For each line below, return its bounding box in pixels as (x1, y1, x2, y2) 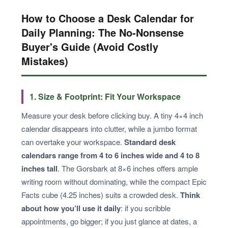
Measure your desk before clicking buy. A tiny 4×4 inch (21, 110, 203, 121)
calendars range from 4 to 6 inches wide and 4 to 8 (21, 150, 199, 161)
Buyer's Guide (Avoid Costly (21, 39, 158, 54)
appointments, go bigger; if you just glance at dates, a (21, 216, 197, 227)
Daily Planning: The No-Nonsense (21, 25, 184, 40)
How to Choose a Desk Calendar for (21, 11, 194, 26)
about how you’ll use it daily (21, 203, 121, 214)
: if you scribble (121, 203, 170, 214)
